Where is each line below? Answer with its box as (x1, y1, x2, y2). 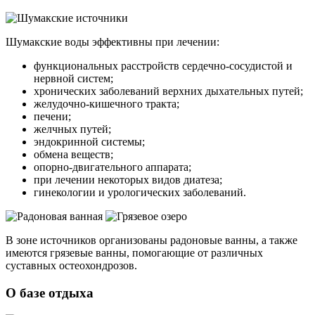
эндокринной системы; (34, 136, 145, 148)
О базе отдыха (6, 285, 94, 300)
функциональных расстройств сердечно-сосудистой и (34, 60, 292, 72)
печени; (34, 110, 71, 123)
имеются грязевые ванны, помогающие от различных (6, 247, 263, 259)
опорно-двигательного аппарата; (34, 161, 191, 174)
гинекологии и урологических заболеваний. (34, 186, 246, 199)
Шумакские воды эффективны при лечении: (6, 36, 219, 49)
